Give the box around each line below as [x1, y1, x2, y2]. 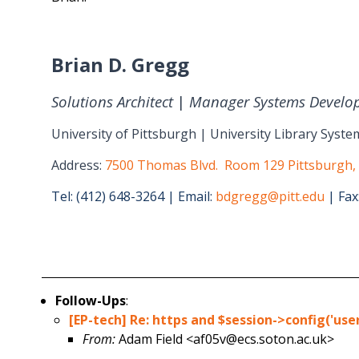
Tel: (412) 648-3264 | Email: [51, 188, 216, 206]
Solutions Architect [51, 91, 177, 111]
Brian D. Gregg [51, 50, 189, 78]
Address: [51, 156, 105, 175]
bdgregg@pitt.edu [216, 188, 325, 206]
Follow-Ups [55, 292, 127, 310]
